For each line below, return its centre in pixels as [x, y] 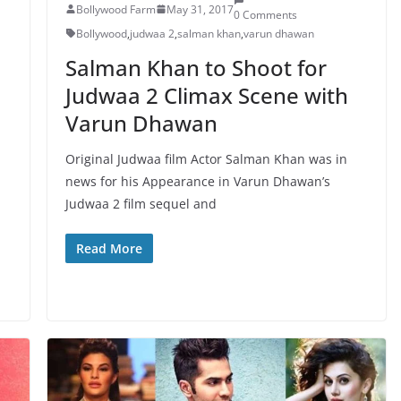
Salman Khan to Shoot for [196, 67]
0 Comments [265, 14]
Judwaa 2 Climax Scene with [206, 95]
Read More [109, 248]
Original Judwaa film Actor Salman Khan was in [206, 158]
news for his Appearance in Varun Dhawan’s [197, 181]
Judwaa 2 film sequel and [141, 203]
